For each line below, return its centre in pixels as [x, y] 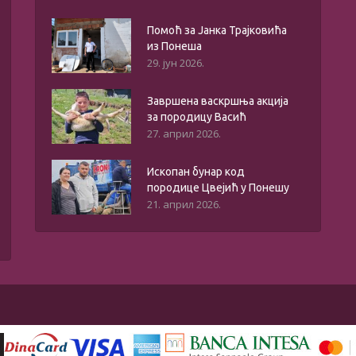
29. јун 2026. [175, 63]
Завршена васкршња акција [217, 101]
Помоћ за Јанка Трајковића [217, 31]
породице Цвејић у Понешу [218, 188]
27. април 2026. [184, 134]
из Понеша [174, 46]
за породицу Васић [196, 117]
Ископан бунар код [195, 172]
